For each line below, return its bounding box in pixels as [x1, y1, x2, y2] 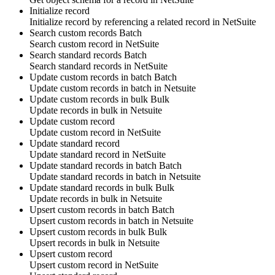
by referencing [90, 17, 150, 28]
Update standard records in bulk [29, 182, 155, 193]
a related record [150, 17, 210, 28]
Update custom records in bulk [29, 94, 150, 105]
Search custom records [29, 28, 119, 39]
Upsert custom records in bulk [29, 227, 148, 238]
